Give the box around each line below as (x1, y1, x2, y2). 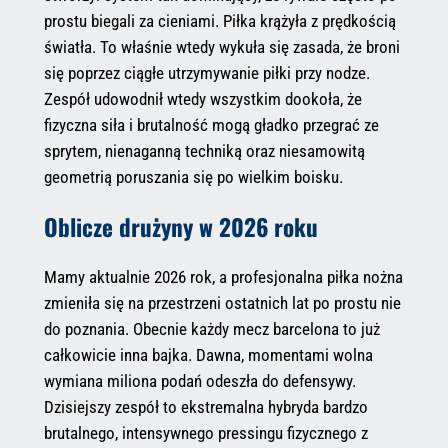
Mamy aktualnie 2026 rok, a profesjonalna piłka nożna (43, 266, 403, 287)
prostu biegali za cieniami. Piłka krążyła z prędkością (43, 11, 396, 32)
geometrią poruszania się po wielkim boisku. (43, 167, 343, 188)
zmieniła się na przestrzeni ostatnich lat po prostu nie (43, 292, 401, 313)
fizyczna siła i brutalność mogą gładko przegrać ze (43, 115, 379, 136)
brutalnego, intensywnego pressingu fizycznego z (43, 422, 368, 443)
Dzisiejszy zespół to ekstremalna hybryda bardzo (43, 396, 368, 417)
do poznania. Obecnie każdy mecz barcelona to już (43, 318, 380, 339)
